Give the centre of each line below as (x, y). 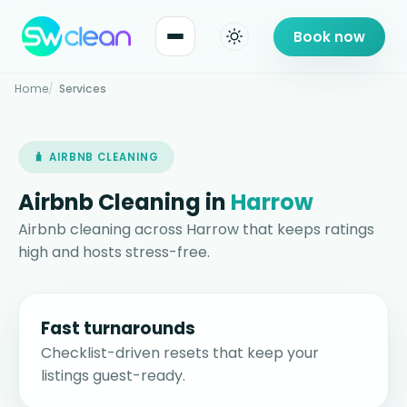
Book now (329, 36)
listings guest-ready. (113, 376)
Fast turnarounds (118, 329)
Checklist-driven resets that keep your (180, 353)
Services (83, 89)
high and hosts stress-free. (114, 253)
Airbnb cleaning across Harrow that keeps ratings (196, 230)
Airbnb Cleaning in (124, 203)
